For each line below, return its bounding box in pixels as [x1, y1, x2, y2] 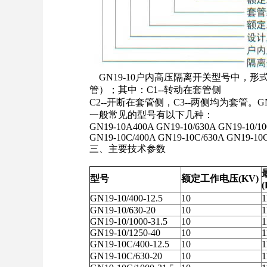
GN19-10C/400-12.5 [90, 239, 170, 250]
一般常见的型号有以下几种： [89, 110, 214, 120]
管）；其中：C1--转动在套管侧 [89, 85, 222, 95]
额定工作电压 [181, 173, 239, 184]
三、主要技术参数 [89, 144, 166, 154]
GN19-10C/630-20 [90, 251, 163, 262]
